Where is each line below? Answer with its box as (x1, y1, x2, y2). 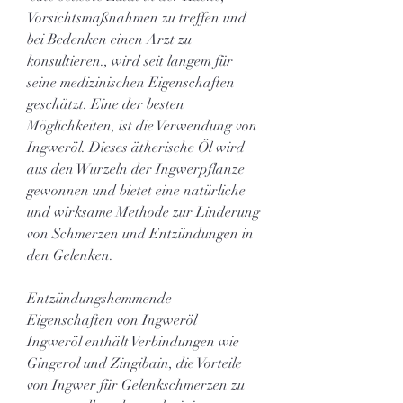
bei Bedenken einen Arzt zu (27, 30, 192, 49)
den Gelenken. (27, 246, 113, 264)
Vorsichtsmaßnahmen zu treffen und (27, 8, 246, 27)
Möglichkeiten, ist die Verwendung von (27, 116, 257, 135)
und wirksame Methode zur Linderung (27, 202, 260, 221)
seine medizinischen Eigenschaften (27, 73, 235, 92)
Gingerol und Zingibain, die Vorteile (27, 354, 242, 372)
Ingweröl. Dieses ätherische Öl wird (27, 138, 245, 157)
